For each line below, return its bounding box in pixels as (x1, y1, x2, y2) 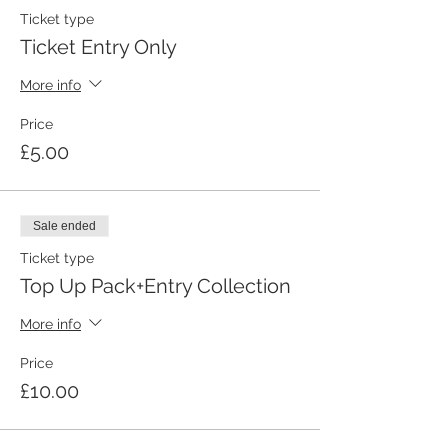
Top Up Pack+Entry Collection (20, 274, 291, 299)
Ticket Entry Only (20, 35, 177, 60)
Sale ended (33, 219, 96, 234)
